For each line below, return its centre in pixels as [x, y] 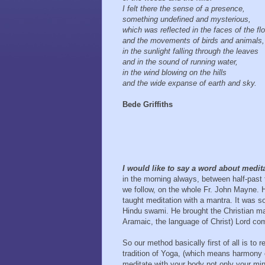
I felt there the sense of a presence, [185, 9]
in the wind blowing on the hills [176, 73]
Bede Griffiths [148, 105]
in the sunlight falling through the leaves [192, 51]
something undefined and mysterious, [188, 20]
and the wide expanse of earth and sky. [190, 83]
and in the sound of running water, [181, 62]
